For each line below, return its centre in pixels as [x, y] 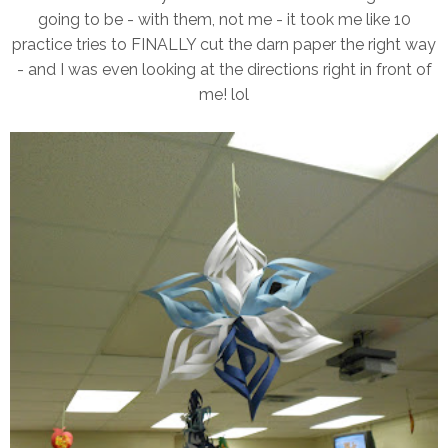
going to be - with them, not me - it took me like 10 [224, 19]
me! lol [224, 94]
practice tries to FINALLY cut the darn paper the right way [224, 44]
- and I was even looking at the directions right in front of [224, 69]
